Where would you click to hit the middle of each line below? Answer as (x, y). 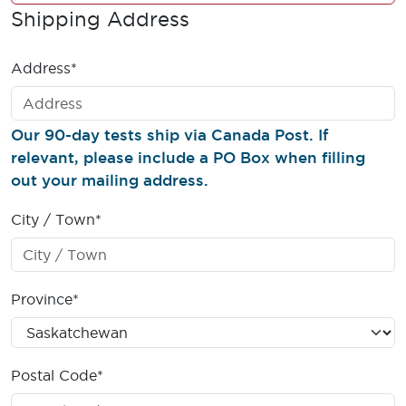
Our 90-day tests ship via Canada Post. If (169, 135)
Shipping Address (100, 19)
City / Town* (56, 219)
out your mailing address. (110, 180)
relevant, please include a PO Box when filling (188, 157)
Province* (45, 299)
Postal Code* (57, 375)
